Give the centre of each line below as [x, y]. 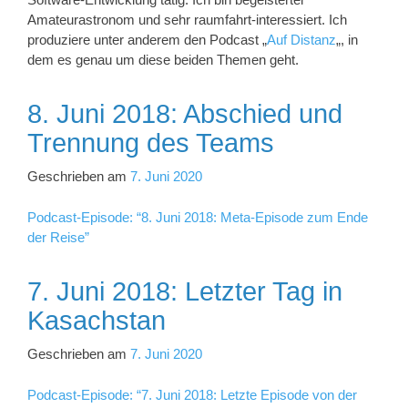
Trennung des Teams [151, 143]
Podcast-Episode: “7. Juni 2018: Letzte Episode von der [192, 394]
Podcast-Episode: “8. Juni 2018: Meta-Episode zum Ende [198, 217]
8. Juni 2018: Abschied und [185, 113]
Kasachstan [97, 320]
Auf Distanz [301, 39]
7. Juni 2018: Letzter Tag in [185, 291]
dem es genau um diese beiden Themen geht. [163, 59]
